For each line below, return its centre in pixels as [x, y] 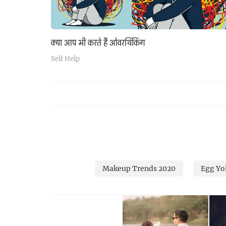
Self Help [65, 59]
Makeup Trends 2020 [139, 168]
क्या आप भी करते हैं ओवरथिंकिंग [98, 43]
